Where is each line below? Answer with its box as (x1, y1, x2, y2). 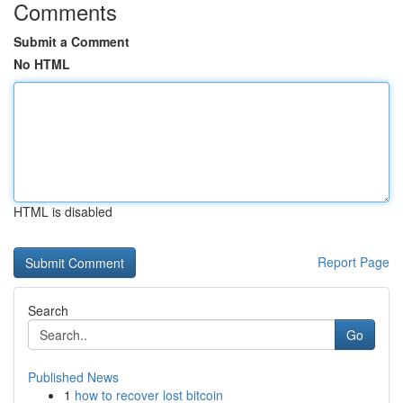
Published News (28, 368, 119, 386)
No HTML (13, 55, 70, 73)
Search (28, 301, 68, 319)
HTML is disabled (13, 202, 112, 220)
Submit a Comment (13, 32, 130, 50)
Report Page (318, 253, 390, 271)
